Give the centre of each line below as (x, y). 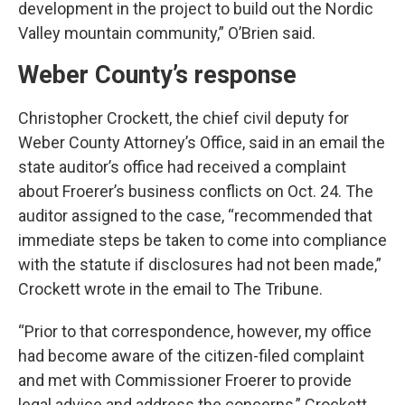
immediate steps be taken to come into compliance (202, 240)
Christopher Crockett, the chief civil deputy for (184, 118)
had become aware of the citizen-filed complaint (191, 355)
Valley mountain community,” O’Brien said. (167, 33)
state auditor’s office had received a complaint (182, 166)
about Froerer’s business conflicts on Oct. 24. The (196, 191)
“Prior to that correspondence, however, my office (195, 331)
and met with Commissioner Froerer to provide (185, 380)
